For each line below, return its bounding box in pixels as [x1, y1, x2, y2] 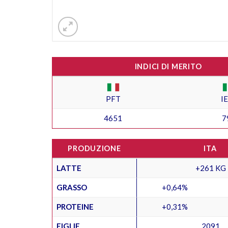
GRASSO [56, 182, 87, 192]
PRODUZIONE [68, 144, 121, 153]
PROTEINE [56, 202, 94, 211]
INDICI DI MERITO [134, 62, 202, 71]
